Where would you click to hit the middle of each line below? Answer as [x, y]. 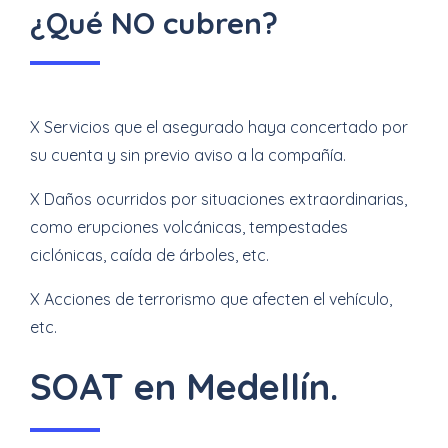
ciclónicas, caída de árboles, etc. [149, 255]
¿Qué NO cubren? [154, 23]
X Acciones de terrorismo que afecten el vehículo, [211, 299]
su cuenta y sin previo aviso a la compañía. [188, 155]
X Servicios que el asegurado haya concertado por [219, 127]
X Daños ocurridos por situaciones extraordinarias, [218, 199]
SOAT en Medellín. [184, 386]
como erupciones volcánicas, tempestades [189, 227]
